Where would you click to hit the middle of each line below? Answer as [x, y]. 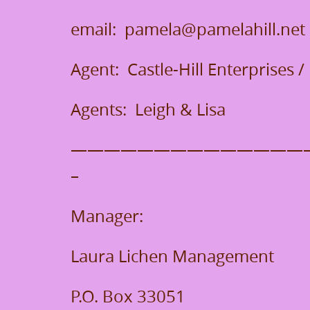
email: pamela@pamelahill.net [188, 29]
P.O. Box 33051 [128, 296]
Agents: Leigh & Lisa [148, 109]
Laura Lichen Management [172, 256]
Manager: [107, 216]
